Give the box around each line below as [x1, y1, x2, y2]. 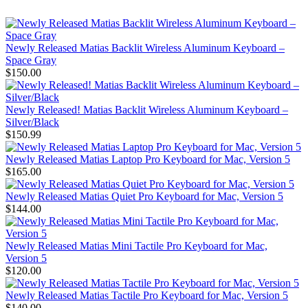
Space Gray [5, 54, 56, 67]
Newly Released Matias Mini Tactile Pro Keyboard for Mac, [5, 240, 267, 252]
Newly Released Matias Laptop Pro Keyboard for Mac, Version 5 [5, 153, 290, 166]
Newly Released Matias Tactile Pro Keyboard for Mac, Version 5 [5, 289, 288, 302]
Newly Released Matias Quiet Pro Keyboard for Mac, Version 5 [5, 190, 283, 203]
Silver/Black [5, 116, 59, 129]
